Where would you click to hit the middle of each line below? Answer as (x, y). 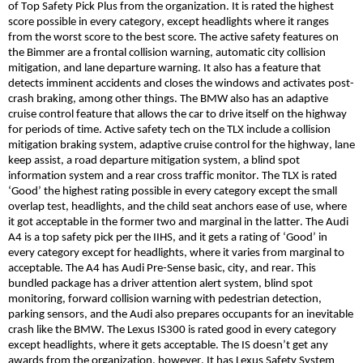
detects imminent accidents (76, 83)
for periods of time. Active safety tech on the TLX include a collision (169, 130)
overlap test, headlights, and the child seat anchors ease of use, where (177, 207)
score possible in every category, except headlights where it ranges (169, 22)
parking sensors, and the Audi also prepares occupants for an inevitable (181, 314)
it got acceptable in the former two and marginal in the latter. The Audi (178, 222)
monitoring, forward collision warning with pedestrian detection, (165, 299)
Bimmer (46, 53)
